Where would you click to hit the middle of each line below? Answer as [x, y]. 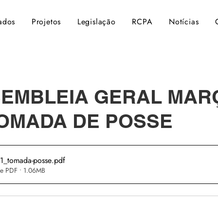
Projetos [46, 22]
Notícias [184, 22]
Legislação [96, 22]
